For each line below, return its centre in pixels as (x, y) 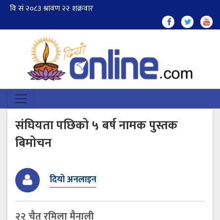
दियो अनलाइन (73, 180)
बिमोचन (33, 143)
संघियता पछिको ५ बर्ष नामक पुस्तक (96, 125)
